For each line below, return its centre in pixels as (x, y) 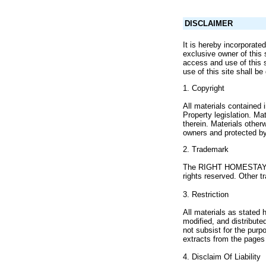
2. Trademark (205, 149)
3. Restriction (205, 194)
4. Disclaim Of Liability (221, 257)
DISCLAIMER (208, 23)
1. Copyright (203, 88)
